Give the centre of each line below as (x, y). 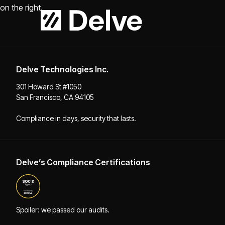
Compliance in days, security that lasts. (76, 119)
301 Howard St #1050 (49, 87)
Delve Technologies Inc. (62, 70)
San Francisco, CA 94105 (55, 97)
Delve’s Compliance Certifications (83, 162)
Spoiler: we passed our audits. (63, 210)
